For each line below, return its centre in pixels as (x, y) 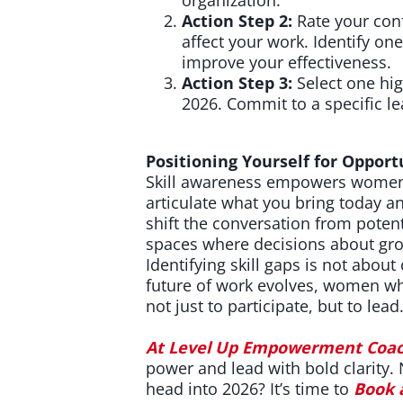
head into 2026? (206, 388)
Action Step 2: (237, 20)
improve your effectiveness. (287, 62)
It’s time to (309, 388)
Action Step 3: (237, 82)
